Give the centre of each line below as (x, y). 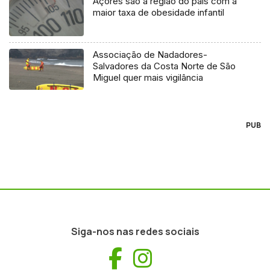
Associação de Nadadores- (150, 55)
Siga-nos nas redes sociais (135, 232)
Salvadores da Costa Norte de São (165, 66)
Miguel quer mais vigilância (148, 78)
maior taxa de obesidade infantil (159, 12)
